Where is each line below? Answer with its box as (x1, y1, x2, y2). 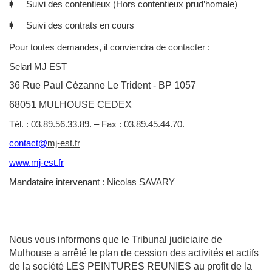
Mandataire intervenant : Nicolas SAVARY (9, 177, 175, 187)
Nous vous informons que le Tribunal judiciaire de (9, 234, 222, 245)
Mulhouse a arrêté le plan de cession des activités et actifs (9, 247, 259, 258)
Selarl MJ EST (9, 61, 67, 72)
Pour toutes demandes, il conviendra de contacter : (9, 42, 210, 53)
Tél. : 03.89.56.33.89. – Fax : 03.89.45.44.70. (9, 119, 185, 129)
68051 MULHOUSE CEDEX (9, 100, 132, 110)
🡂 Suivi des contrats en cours (9, 21, 134, 31)
